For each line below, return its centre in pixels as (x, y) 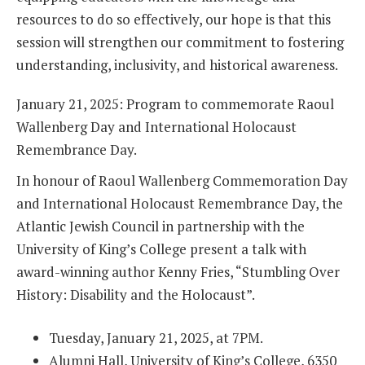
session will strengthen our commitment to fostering (180, 42)
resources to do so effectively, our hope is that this (174, 19)
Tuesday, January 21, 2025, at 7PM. (156, 338)
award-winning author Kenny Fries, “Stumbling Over (178, 271)
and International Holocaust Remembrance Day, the (180, 203)
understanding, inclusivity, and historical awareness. (177, 64)
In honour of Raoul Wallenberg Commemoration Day (182, 180)
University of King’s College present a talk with (161, 248)
